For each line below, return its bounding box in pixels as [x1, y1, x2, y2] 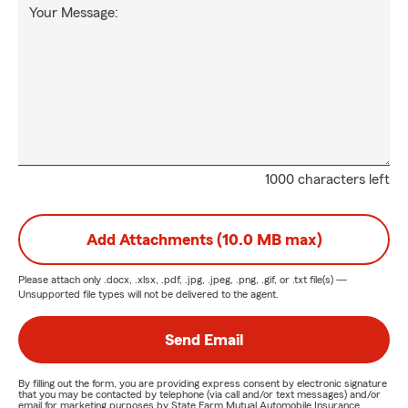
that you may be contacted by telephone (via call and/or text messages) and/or [18, 389, 381, 400]
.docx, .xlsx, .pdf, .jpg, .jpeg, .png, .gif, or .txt [104, 274, 307, 285]
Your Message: [29, 5, 118, 20]
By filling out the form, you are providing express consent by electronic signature [18, 378, 387, 389]
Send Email [165, 331, 243, 348]
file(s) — [307, 274, 347, 285]
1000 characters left [265, 172, 390, 187]
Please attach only [18, 274, 104, 285]
